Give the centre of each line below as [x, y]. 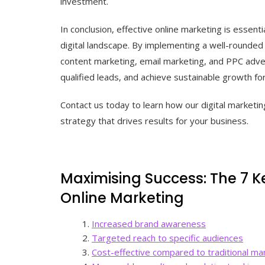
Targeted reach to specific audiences [168, 237]
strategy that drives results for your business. [154, 120]
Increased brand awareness [149, 223]
